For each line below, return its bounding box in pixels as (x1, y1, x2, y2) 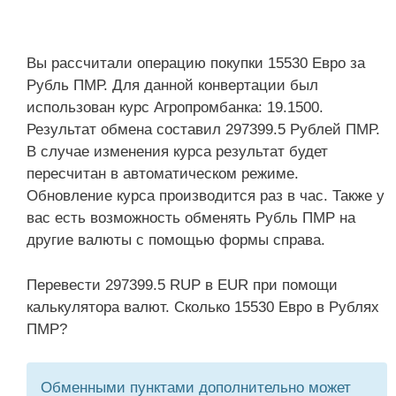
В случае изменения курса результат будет (27, 143, 328, 160)
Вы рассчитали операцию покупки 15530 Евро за (27, 55, 365, 72)
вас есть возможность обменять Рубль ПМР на (27, 209, 355, 226)
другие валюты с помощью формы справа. (27, 232, 325, 248)
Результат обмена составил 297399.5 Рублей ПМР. (27, 121, 380, 138)
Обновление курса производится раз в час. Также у (27, 187, 385, 204)
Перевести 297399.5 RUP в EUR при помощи (27, 276, 338, 293)
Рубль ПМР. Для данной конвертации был (27, 77, 318, 94)
